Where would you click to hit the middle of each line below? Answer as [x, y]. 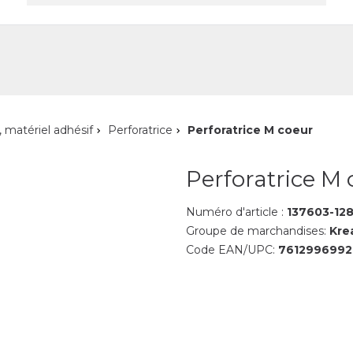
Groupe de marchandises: [257, 231]
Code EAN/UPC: [232, 250]
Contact [48, 19]
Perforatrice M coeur [250, 130]
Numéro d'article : [236, 212]
